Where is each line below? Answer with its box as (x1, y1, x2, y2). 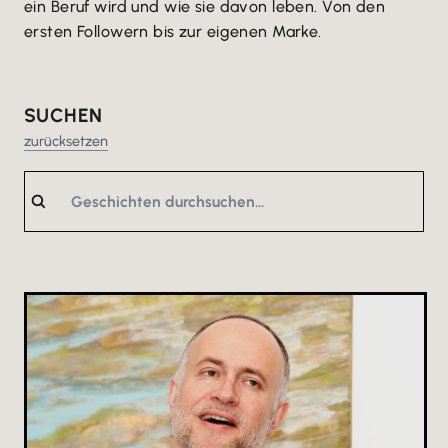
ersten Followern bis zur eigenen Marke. (24, 22, 322, 41)
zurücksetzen (24, 132, 108, 150)
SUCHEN (24, 104, 103, 127)
